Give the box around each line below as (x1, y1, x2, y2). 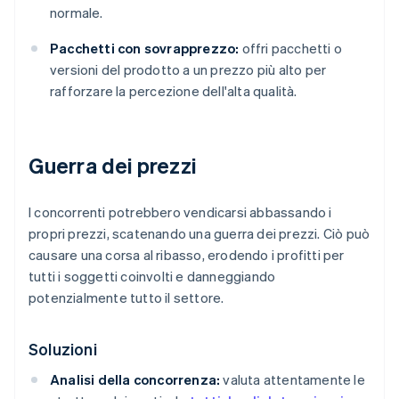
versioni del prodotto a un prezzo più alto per (50, 61, 327, 79)
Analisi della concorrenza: (50, 370, 221, 389)
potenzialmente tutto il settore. (28, 289, 224, 307)
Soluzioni (28, 338, 97, 360)
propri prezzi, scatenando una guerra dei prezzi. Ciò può (28, 224, 370, 243)
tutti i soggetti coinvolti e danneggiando (28, 267, 276, 286)
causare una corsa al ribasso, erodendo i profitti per (28, 246, 345, 265)
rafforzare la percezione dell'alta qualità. (50, 82, 297, 101)
